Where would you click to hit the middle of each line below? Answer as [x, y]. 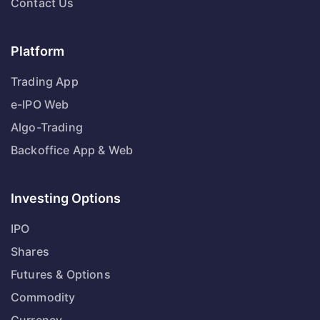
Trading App [45, 81]
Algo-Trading [47, 127]
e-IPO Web [40, 104]
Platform [37, 51]
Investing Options [66, 198]
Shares [30, 251]
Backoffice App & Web [72, 150]
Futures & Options [61, 274]
